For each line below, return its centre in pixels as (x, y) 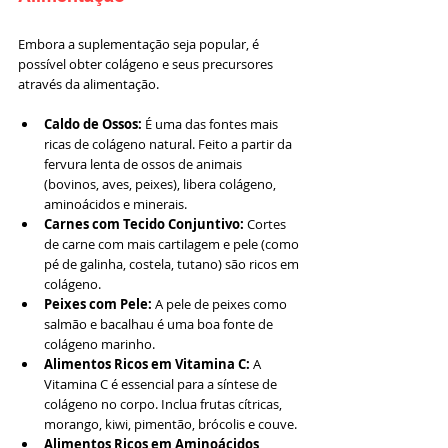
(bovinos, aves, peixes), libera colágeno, (161, 183)
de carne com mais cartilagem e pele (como (173, 243)
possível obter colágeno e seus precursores (147, 63)
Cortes (266, 223)
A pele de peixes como (221, 303)
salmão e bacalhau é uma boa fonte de (160, 323)
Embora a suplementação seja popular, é (140, 43)
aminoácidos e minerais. (115, 203)
